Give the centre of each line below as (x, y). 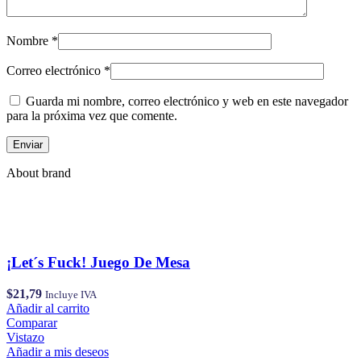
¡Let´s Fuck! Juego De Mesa (98, 262)
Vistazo (25, 337)
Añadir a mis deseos (58, 351)
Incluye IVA (71, 294)
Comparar (32, 322)
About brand (39, 173)
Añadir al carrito (48, 308)
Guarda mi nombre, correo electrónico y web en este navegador (187, 102)
